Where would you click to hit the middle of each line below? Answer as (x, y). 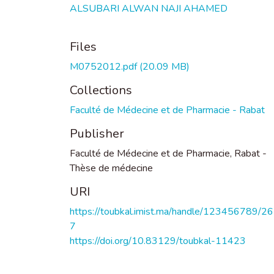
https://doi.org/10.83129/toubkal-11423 (158, 241)
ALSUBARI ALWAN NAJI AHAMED (149, 8)
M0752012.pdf (105, 66)
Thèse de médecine (111, 168)
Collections (101, 90)
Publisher (97, 133)
